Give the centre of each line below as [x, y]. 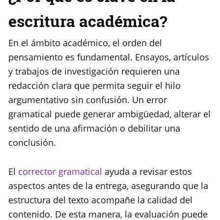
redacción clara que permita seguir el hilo [95, 86]
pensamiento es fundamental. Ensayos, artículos [109, 57]
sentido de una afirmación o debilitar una [94, 128]
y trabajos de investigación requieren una [94, 71]
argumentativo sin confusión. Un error [88, 100]
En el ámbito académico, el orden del [85, 43]
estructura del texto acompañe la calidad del [100, 200]
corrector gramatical [60, 172]
